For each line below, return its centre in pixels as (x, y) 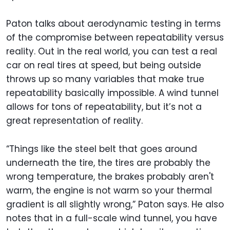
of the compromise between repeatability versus (115, 38)
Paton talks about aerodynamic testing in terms (113, 24)
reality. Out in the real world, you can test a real (112, 52)
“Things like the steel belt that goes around (102, 149)
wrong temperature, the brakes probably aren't (110, 177)
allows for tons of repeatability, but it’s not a (104, 107)
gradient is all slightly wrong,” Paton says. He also (115, 205)
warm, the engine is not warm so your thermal (109, 191)
